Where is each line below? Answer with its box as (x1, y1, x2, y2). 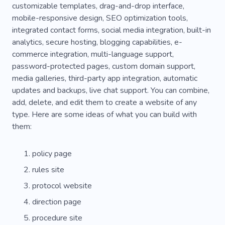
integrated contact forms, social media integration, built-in (12, 24, 211, 36)
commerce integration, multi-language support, (12, 48, 174, 60)
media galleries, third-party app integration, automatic (12, 72, 197, 84)
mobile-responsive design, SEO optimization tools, (12, 12, 188, 24)
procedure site (32, 212, 82, 223)
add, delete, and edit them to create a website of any (12, 96, 197, 108)
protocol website (32, 180, 92, 191)
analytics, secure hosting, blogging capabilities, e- (12, 36, 182, 48)
